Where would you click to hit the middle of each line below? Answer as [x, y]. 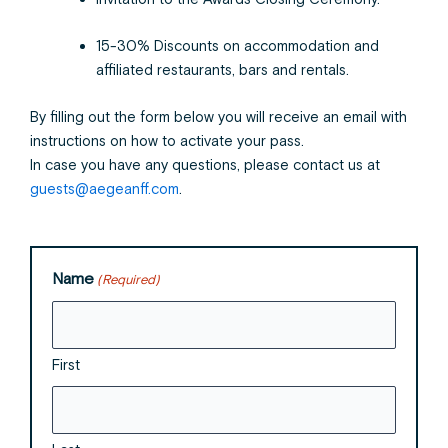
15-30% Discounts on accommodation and [237, 47]
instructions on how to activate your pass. [169, 142]
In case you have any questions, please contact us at [205, 166]
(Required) [129, 280]
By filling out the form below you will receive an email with [218, 118]
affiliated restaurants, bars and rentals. [222, 71]
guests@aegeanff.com [104, 190]
